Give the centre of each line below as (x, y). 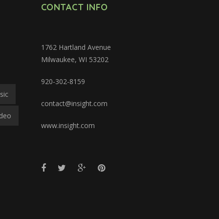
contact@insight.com (74, 103)
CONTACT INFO (74, 7)
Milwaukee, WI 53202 (75, 59)
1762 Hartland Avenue (76, 47)
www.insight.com (68, 125)
